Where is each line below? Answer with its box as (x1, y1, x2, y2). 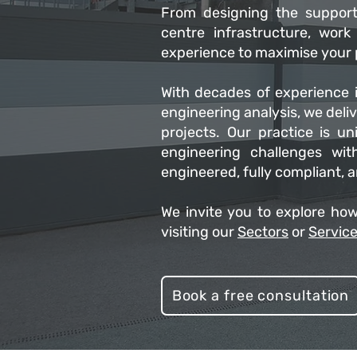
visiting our (161, 223, 237, 241)
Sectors (237, 223, 288, 241)
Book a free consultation (171, 287, 350, 304)
